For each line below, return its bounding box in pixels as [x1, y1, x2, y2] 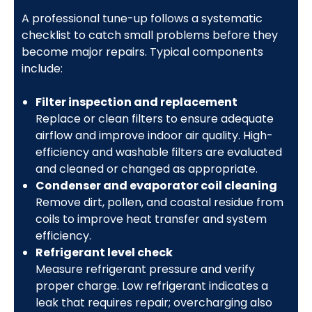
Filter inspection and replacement [35, 93, 237, 110]
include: [21, 60, 63, 77]
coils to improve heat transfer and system [35, 210, 267, 227]
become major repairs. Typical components [21, 43, 263, 60]
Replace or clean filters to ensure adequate [35, 110, 274, 127]
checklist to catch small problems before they [21, 26, 278, 43]
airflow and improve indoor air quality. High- [35, 127, 273, 143]
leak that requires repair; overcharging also [35, 294, 272, 311]
